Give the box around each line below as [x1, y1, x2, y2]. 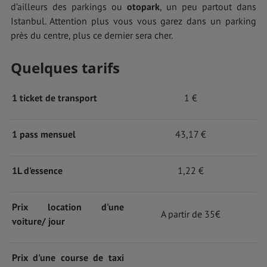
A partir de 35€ [160, 207, 221, 220]
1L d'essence [11, 164, 63, 176]
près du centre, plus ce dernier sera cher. [11, 29, 173, 41]
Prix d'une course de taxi [11, 251, 124, 263]
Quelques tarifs [11, 57, 120, 77]
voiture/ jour [11, 215, 65, 227]
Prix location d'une [11, 200, 124, 213]
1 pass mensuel [11, 128, 76, 140]
